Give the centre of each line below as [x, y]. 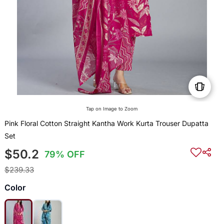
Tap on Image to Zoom [112, 109]
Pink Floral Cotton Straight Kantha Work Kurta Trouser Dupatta [106, 123]
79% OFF [65, 154]
